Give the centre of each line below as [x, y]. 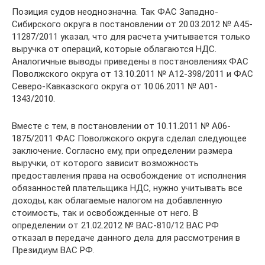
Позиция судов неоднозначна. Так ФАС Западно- [115, 12]
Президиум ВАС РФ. [53, 250]
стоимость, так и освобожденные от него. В [105, 213]
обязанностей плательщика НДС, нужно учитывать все [127, 188]
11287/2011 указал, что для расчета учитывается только [131, 37]
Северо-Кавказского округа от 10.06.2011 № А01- [115, 86]
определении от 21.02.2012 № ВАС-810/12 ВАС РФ [115, 225]
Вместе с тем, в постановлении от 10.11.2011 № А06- [121, 126]
